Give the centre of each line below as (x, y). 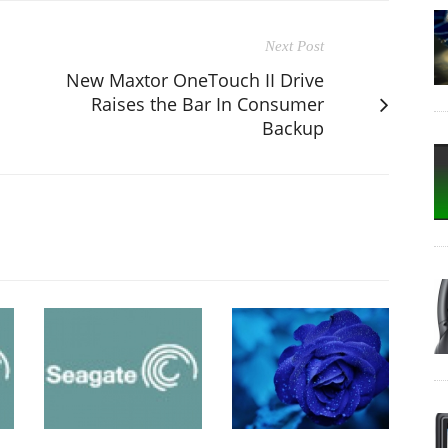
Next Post (294, 45)
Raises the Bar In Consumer (207, 103)
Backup (293, 127)
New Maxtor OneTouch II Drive (195, 79)
